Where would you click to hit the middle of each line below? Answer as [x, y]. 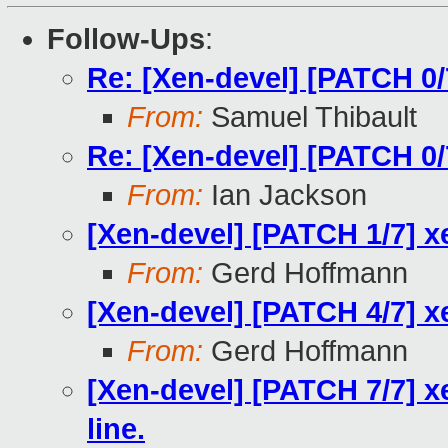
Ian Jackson [285, 195]
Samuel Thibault [310, 117]
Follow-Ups [126, 39]
